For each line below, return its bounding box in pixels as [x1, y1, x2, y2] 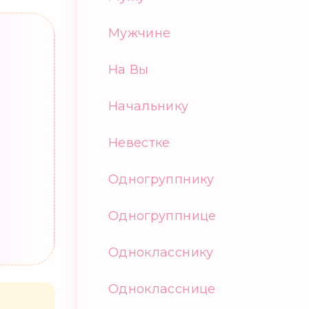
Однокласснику [108, 245, 214, 259]
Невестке [108, 135, 170, 150]
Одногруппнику [108, 172, 215, 186]
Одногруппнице [108, 208, 217, 223]
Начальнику [108, 99, 189, 113]
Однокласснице [108, 281, 216, 296]
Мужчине [108, 26, 171, 40]
